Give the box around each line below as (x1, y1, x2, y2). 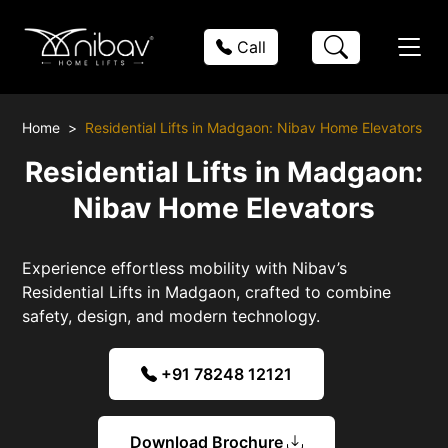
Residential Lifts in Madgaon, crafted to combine (22, 281, 392, 302)
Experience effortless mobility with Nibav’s (22, 257, 348, 278)
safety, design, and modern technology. (22, 305, 321, 326)
